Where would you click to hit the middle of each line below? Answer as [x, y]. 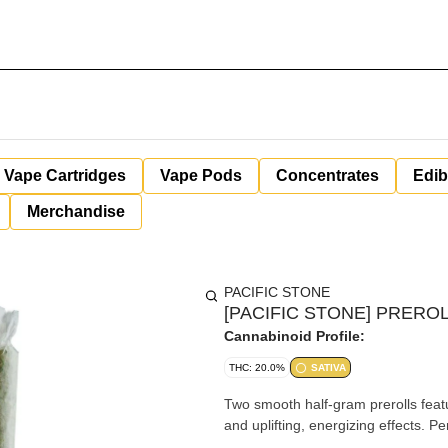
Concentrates [327, 175]
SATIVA [328, 367]
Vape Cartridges [65, 175]
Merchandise [76, 211]
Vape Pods [201, 175]
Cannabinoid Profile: [294, 336]
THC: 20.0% [257, 367]
